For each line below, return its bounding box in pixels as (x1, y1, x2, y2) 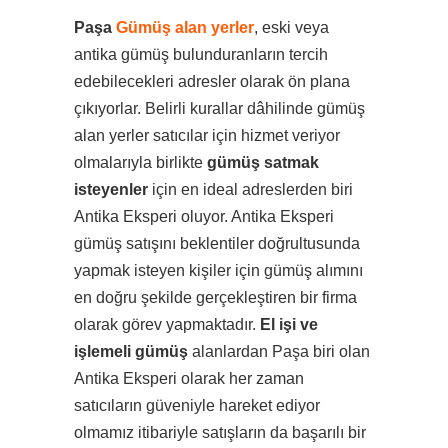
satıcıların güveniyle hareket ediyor (74, 397, 320, 414)
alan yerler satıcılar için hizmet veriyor (74, 127, 340, 144)
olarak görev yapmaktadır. (74, 316, 260, 333)
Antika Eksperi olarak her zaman (74, 370, 304, 387)
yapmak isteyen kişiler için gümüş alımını (74, 262, 363, 279)
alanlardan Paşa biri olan (188, 343, 370, 360)
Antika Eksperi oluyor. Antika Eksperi (74, 208, 334, 225)
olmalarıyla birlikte (74, 154, 207, 171)
